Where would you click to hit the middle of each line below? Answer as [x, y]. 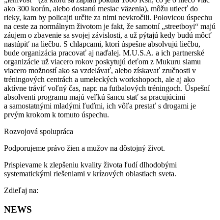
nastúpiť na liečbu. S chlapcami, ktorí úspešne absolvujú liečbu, [102, 44]
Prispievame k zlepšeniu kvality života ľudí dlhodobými [90, 165]
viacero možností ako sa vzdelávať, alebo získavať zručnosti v [100, 70]
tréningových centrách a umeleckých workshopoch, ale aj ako [99, 79]
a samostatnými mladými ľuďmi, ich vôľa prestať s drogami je [100, 106]
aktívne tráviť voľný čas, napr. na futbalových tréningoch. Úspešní [107, 88]
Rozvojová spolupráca [39, 131]
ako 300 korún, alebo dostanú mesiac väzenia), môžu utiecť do [101, 8]
